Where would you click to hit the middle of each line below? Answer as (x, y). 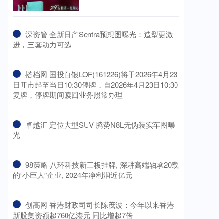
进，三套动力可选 (42, 44)
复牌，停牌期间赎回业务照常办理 (68, 95)
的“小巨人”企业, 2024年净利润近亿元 (73, 175)
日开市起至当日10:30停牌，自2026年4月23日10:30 (95, 85)
